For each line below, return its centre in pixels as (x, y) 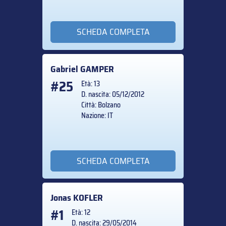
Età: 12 (81, 213)
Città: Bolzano (101, 105)
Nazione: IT (97, 115)
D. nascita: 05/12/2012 (113, 94)
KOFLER (88, 198)
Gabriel (65, 69)
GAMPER (97, 69)
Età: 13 (91, 83)
